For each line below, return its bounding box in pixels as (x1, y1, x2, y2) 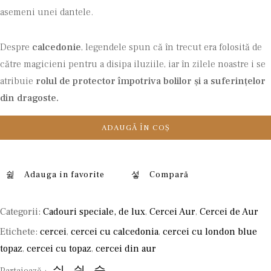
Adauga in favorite (24, 169, 105, 180)
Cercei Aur (149, 206, 195, 218)
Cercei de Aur (200, 206, 258, 218)
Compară (149, 169, 189, 180)
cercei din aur (96, 243, 156, 255)
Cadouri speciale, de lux (43, 206, 145, 218)
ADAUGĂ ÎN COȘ (101, 123, 170, 132)
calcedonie (32, 41, 81, 53)
